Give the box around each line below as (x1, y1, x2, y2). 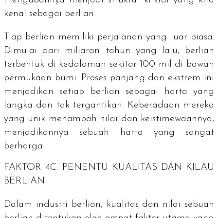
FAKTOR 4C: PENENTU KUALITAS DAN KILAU (4, 163, 214, 173)
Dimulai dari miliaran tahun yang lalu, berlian (4, 45, 214, 55)
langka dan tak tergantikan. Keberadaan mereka (4, 100, 214, 110)
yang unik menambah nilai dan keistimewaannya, (4, 113, 214, 124)
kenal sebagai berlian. (4, 8, 95, 18)
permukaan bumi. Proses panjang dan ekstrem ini (4, 73, 214, 83)
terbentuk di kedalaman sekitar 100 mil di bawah (4, 59, 214, 69)
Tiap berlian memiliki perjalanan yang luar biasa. (4, 32, 214, 42)
